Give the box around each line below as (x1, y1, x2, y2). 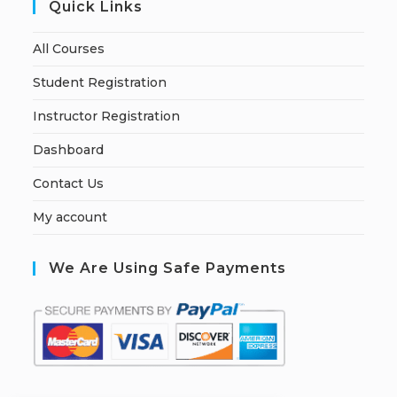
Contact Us (33, 175, 105, 191)
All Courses (33, 41, 105, 57)
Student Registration (33, 74, 167, 90)
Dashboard (33, 142, 105, 158)
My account (33, 209, 108, 225)
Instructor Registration (33, 108, 181, 124)
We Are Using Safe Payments (49, 260, 287, 276)
